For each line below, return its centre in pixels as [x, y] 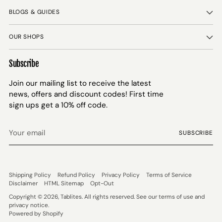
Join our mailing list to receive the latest [80, 83]
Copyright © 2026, [35, 197]
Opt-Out [102, 183]
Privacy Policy [121, 175]
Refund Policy [76, 175]
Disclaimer [23, 183]
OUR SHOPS [27, 37]
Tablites [71, 197]
